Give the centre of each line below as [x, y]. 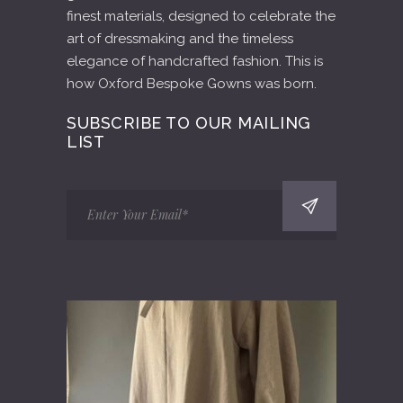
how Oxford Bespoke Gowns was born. [192, 84]
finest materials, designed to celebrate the [201, 16]
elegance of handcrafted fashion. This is [195, 61]
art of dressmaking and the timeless [180, 39]
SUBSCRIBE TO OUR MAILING [189, 123]
